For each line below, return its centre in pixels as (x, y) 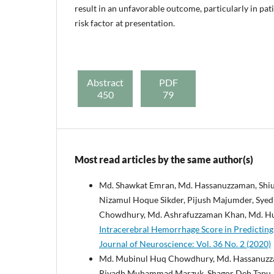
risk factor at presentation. (125, 23)
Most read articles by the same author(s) (164, 159)
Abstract (105, 82)
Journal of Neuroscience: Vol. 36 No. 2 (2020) (185, 243)
